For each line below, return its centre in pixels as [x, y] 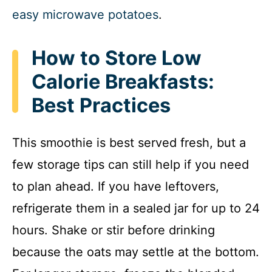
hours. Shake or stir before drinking [114, 230]
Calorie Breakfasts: [123, 81]
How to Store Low [117, 58]
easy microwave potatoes [85, 14]
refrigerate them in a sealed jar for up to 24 [136, 208]
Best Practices [101, 105]
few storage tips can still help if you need [131, 165]
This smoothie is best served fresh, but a [129, 143]
